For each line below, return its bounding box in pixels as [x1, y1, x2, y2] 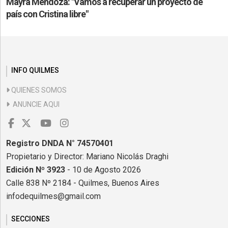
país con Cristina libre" [6, 8, 88, 19]
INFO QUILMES [11, 66, 59, 74]
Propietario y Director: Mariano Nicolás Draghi [6, 151, 168, 161]
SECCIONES [11, 214, 50, 223]
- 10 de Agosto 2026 [67, 164, 141, 175]
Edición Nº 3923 [6, 164, 67, 175]
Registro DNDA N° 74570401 [6, 138, 113, 148]
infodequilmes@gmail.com [6, 191, 101, 201]
